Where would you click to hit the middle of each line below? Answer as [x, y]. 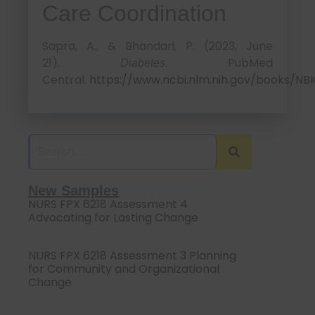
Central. [66, 80]
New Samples [73, 190]
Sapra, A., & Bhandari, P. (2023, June [157, 46]
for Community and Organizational [124, 269]
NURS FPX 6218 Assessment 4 [108, 204]
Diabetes [143, 63]
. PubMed [219, 63]
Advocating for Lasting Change [113, 217]
